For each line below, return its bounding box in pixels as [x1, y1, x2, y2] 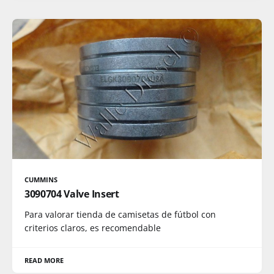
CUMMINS [24, 175, 58, 184]
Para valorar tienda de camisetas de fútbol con [24, 209, 216, 220]
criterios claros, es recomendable [24, 222, 161, 234]
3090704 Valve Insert [24, 187, 119, 201]
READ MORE [24, 256, 64, 265]
